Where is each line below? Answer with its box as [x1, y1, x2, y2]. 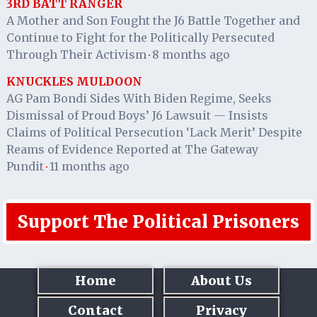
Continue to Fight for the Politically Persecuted [6, 30, 275, 45]
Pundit [6, 159, 44, 174]
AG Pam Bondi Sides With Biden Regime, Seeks [6, 91, 272, 106]
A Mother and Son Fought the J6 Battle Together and [6, 13, 300, 28]
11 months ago [49, 159, 129, 174]
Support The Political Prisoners [17, 210, 299, 233]
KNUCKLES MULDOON [6, 74, 142, 89]
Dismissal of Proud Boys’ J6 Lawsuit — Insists [6, 108, 268, 123]
